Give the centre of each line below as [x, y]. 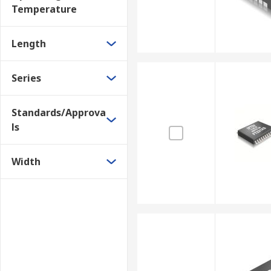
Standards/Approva [59, 113]
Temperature [44, 9]
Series [26, 78]
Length [29, 44]
